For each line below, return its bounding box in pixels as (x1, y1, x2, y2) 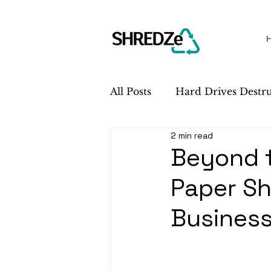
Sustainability (134, 133, 200, 146)
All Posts (110, 85, 151, 97)
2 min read (171, 129, 213, 141)
